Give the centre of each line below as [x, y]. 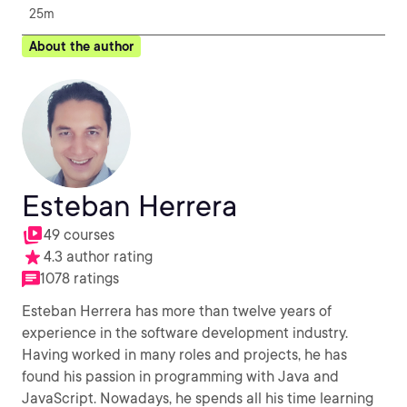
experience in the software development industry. [185, 333]
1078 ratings [79, 278]
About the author [81, 46]
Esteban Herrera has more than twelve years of [177, 311]
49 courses [79, 235]
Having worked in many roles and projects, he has [184, 355]
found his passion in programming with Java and [180, 377]
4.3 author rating [98, 257]
